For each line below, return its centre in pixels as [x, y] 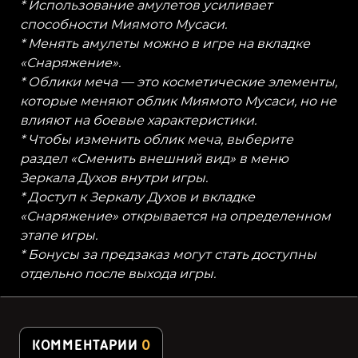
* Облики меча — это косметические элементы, [179, 82]
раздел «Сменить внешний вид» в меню [154, 159]
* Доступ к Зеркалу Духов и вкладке [137, 197]
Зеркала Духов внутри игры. [114, 178]
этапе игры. [59, 236]
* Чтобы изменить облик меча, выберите [157, 140]
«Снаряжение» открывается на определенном [175, 217]
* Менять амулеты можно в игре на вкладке [165, 44]
